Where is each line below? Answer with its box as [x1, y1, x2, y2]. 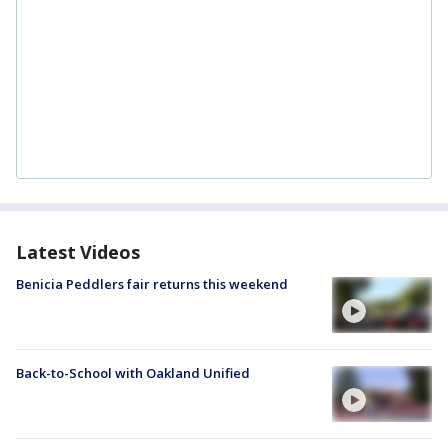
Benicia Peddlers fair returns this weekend [16, 274, 288, 293]
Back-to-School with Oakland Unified [16, 364, 250, 383]
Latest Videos [16, 239, 140, 264]
